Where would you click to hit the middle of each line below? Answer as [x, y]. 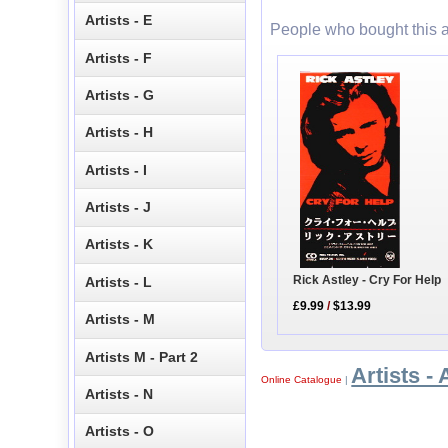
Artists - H [119, 132]
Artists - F [119, 57]
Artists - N [119, 393]
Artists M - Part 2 [142, 356]
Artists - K [119, 244]
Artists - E [119, 20]
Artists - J [118, 207]
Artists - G [120, 94]
